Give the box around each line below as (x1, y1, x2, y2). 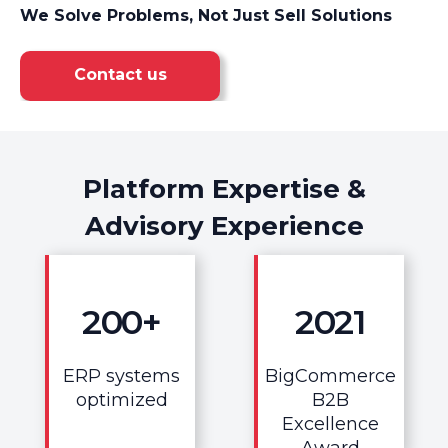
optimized (75, 388, 168, 411)
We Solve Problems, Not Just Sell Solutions (20, 5, 392, 25)
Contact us (73, 64, 167, 84)
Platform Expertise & (82, 172, 366, 205)
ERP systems (63, 364, 180, 387)
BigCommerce (265, 364, 396, 387)
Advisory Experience (84, 209, 364, 242)
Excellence (282, 412, 379, 435)
